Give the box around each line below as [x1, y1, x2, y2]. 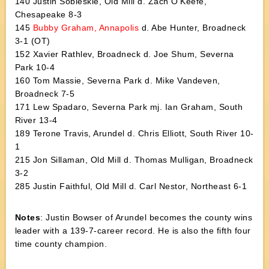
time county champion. [14, 239, 107, 249]
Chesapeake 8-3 [14, 10, 82, 19]
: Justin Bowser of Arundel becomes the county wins [40, 213, 253, 222]
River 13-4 [14, 115, 58, 125]
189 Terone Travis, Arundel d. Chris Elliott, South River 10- [14, 128, 254, 138]
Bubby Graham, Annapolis [32, 23, 139, 32]
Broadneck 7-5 [14, 89, 75, 98]
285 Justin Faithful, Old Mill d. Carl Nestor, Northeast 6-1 [14, 181, 247, 191]
